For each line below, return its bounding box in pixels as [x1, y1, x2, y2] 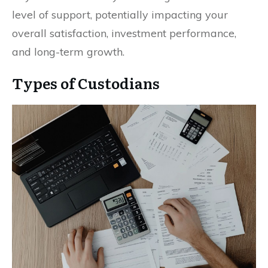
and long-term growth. [12, 44, 124, 59]
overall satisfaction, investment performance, [12, 26, 236, 40]
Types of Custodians [12, 72, 160, 93]
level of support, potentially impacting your [12, 7, 228, 22]
